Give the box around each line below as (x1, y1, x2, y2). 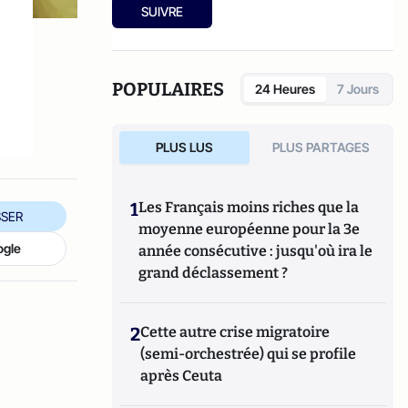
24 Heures (255, 81, 315, 97)
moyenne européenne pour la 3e (138, 220, 361, 238)
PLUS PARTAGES (272, 139, 371, 155)
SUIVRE (141, 4, 184, 19)
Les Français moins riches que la (138, 199, 360, 216)
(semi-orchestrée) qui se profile (140, 345, 357, 362)
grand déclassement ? (138, 264, 289, 281)
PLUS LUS (155, 139, 213, 155)
